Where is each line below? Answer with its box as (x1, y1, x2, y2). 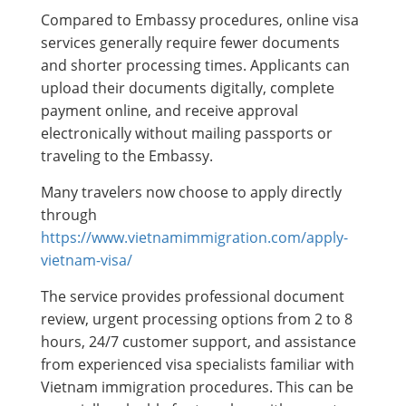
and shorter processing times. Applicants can (41, 54, 350, 75)
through (41, 204, 97, 225)
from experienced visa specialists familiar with (41, 353, 354, 374)
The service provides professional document (41, 285, 344, 306)
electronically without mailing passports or (41, 122, 333, 143)
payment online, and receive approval (41, 100, 298, 121)
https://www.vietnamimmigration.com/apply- (41, 227, 348, 247)
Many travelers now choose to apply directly (41, 181, 342, 202)
